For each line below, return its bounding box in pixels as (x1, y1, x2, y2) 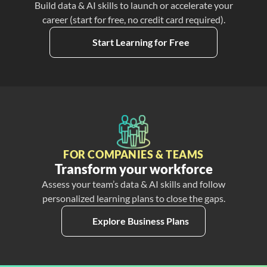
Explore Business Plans (92, 215, 189, 226)
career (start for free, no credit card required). (42, 14, 225, 25)
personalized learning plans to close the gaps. (42, 193, 225, 204)
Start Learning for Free (92, 36, 190, 48)
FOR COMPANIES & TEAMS (63, 148, 204, 161)
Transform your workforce (54, 161, 213, 177)
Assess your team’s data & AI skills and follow (42, 178, 225, 190)
